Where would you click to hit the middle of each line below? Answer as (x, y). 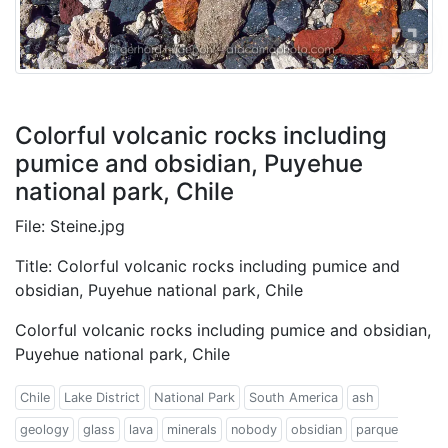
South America (293, 397)
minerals (192, 429)
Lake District (102, 397)
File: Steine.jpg (70, 225)
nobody (254, 429)
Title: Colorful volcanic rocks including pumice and (207, 265)
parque (377, 429)
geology (44, 429)
